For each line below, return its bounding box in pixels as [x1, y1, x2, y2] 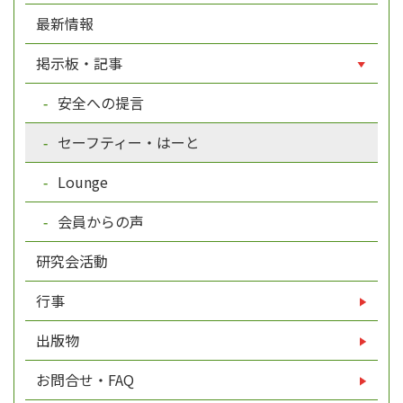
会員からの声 [54, 210, 144, 233]
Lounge [54, 171, 108, 193]
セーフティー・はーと [54, 131, 200, 154]
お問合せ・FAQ [36, 369, 138, 391]
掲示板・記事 [36, 52, 126, 75]
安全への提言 [54, 92, 144, 114]
